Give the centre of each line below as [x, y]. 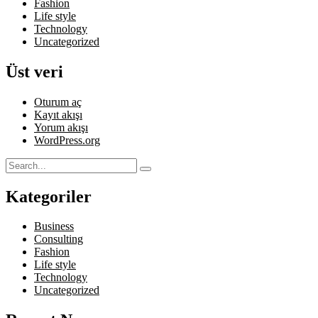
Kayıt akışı [58, 114]
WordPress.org [67, 140]
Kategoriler [49, 196]
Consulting [59, 239]
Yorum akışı [61, 127]
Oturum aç [58, 102]
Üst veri [34, 71]
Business [54, 226]
